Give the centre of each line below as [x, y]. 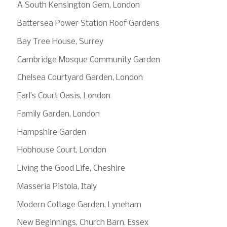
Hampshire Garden [51, 132]
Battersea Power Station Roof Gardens [88, 24]
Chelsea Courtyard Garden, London [80, 78]
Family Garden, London [58, 114]
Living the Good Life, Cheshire [71, 169]
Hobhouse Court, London [62, 150]
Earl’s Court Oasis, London [64, 96]
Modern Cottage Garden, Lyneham [79, 205]
